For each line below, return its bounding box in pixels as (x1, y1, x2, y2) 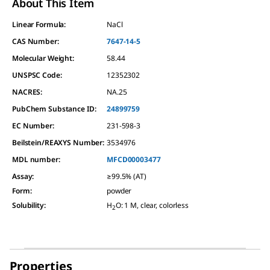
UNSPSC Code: (12, 70, 62, 80)
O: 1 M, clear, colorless (115, 200, 189, 210)
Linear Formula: (12, 19, 66, 30)
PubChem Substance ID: (12, 104, 96, 114)
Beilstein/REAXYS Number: (12, 137, 105, 148)
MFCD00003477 (107, 154, 161, 165)
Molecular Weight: (12, 53, 74, 63)
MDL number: (12, 154, 60, 165)
